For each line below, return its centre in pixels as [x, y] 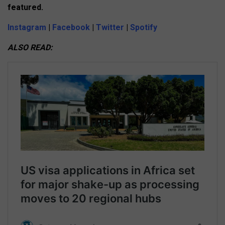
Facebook [72, 28]
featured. [25, 8]
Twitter [110, 28]
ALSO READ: [30, 48]
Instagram [28, 28]
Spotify [144, 28]
